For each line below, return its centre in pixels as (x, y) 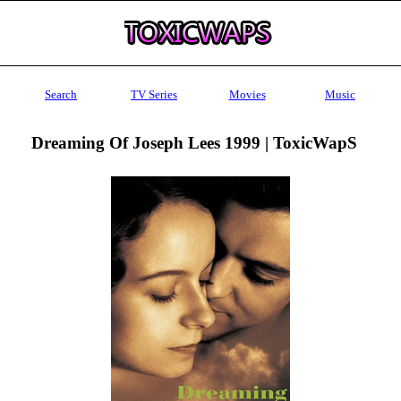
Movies (247, 94)
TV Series (154, 94)
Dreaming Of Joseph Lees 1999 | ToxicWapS (194, 142)
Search (61, 94)
